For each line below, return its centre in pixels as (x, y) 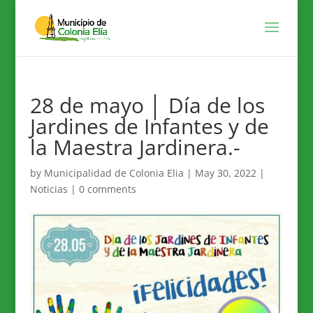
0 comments (107, 189)
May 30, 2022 (225, 173)
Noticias (49, 189)
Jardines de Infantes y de (149, 126)
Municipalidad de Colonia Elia (114, 173)
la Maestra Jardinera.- (135, 147)
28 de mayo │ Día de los (147, 105)
